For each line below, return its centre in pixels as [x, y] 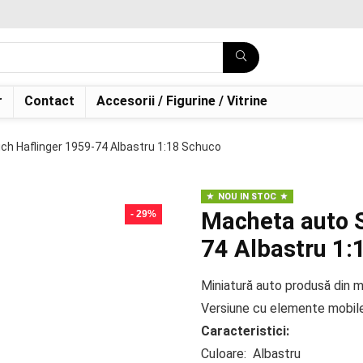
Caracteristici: [245, 331]
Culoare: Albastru [251, 354]
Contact [49, 101]
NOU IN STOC [247, 196]
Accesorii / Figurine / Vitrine [182, 101]
